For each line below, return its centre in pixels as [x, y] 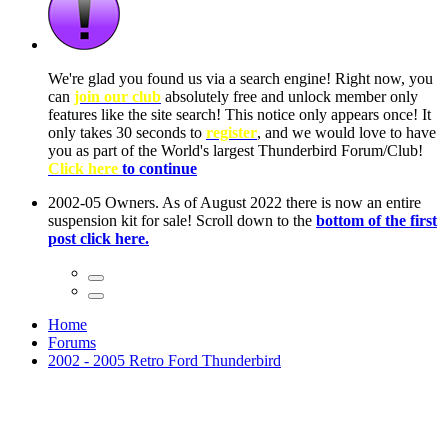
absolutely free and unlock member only [289, 96]
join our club [117, 96]
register [231, 132]
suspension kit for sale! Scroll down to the [182, 220]
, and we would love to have [346, 132]
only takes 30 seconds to [127, 132]
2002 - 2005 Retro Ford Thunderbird [164, 360]
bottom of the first [376, 220]
